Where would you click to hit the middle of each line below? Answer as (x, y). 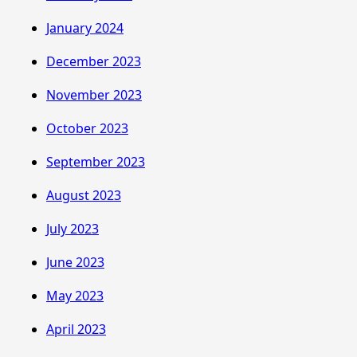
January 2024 (85, 27)
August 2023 (84, 195)
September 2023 (96, 161)
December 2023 (94, 61)
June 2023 (75, 262)
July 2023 (73, 228)
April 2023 (76, 329)
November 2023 (94, 94)
